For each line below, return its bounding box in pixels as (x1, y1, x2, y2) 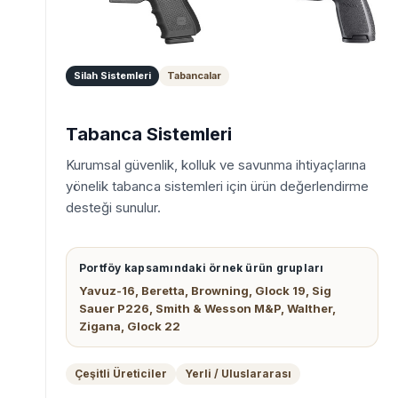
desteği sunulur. (66, 198, 161, 216)
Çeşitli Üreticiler (75, 366, 167, 380)
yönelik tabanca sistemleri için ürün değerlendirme (66, 177, 369, 195)
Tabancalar (167, 68, 221, 82)
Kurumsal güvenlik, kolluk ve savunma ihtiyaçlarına (66, 155, 366, 173)
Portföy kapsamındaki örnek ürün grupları (79, 260, 324, 275)
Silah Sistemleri (74, 68, 151, 82)
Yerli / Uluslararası (185, 366, 291, 380)
